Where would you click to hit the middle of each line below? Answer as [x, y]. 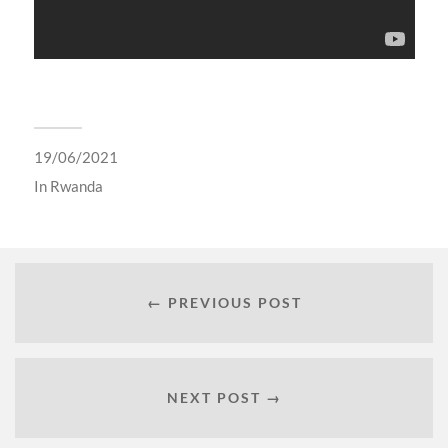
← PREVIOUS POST [224, 302]
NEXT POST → [224, 397]
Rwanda [76, 186]
